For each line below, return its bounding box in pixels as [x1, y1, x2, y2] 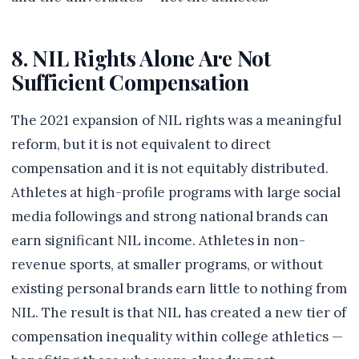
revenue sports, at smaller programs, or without [11, 256, 323, 273]
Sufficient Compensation [11, 67, 249, 96]
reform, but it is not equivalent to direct [11, 135, 271, 153]
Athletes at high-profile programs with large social [11, 184, 341, 201]
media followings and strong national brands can [11, 208, 329, 225]
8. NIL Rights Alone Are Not [11, 43, 271, 72]
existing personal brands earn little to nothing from [11, 280, 347, 297]
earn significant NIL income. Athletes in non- [11, 232, 305, 249]
